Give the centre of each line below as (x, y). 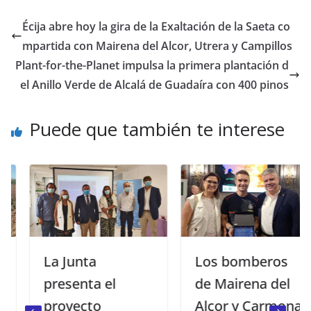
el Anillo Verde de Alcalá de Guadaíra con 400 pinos (154, 84)
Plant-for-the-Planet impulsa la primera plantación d (152, 65)
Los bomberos (224, 261)
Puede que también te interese (157, 129)
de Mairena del (225, 283)
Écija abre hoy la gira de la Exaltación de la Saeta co (156, 26)
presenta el (62, 283)
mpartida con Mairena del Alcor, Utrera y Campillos (157, 45)
